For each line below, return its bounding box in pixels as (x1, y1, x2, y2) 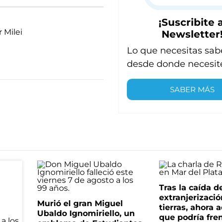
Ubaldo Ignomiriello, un (37, 209, 135, 219)
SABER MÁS (170, 85, 215, 95)
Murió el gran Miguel (37, 199, 123, 209)
